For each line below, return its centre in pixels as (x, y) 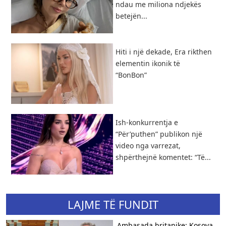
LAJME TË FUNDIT (113, 204)
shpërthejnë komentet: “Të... (163, 157)
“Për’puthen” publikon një (159, 134)
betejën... (131, 16)
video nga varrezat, (148, 145)
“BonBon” (131, 75)
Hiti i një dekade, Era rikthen (164, 51)
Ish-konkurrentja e (147, 122)
